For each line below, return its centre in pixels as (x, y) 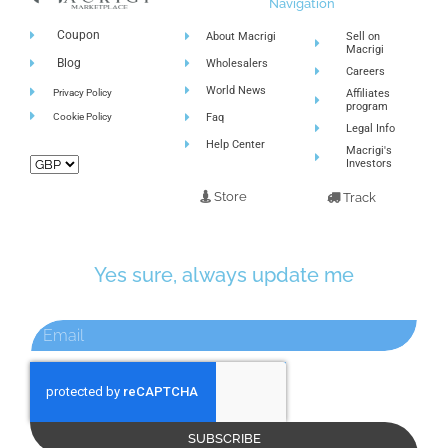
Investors (368, 164)
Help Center (236, 145)
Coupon (79, 35)
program (366, 107)
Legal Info (370, 129)
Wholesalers (237, 64)
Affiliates (367, 94)
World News (236, 91)
